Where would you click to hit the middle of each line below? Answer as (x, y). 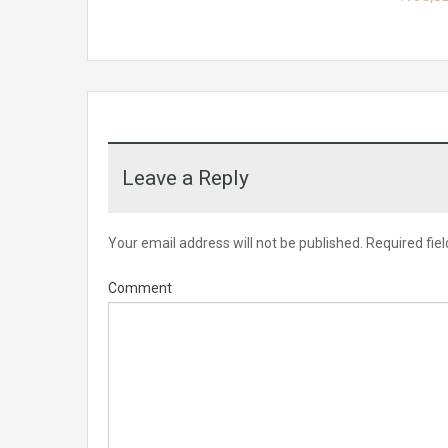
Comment (140, 287)
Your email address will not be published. (235, 242)
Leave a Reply (185, 177)
